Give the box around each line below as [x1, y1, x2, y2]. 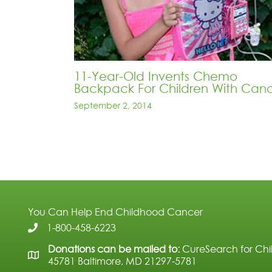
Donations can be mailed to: [48, 242, 180, 256]
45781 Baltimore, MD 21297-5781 [48, 254, 197, 268]
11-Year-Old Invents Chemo [74, 68, 237, 86]
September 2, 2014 [74, 100, 152, 112]
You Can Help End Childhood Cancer [28, 205, 203, 219]
